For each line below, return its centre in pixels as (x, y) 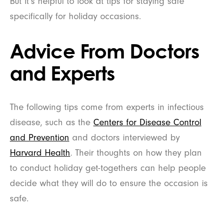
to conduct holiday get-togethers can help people (108, 168)
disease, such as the (52, 122)
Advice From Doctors (105, 51)
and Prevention (40, 137)
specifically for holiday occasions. (75, 16)
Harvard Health (40, 152)
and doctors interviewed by (124, 137)
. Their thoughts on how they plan (136, 152)
